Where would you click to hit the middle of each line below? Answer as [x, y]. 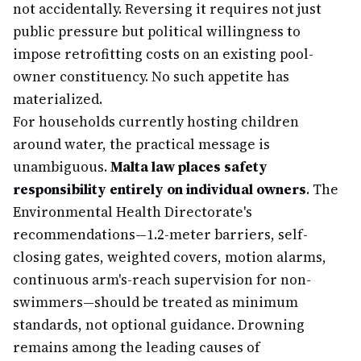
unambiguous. [62, 167]
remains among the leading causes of [137, 347]
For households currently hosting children [156, 122]
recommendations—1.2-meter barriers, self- [160, 234]
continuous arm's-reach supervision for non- [162, 280]
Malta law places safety [189, 167]
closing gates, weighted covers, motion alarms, [170, 257]
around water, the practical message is [141, 144]
